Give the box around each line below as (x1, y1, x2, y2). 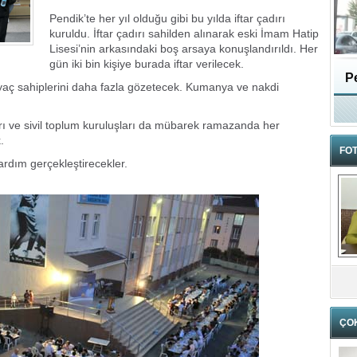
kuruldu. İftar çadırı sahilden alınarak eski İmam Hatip (49, 27, 319, 40)
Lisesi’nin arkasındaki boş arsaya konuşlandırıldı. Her (49, 42, 318, 55)
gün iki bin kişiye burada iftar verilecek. (49, 57, 244, 70)
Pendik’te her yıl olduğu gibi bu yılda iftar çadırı (49, 12, 285, 25)
